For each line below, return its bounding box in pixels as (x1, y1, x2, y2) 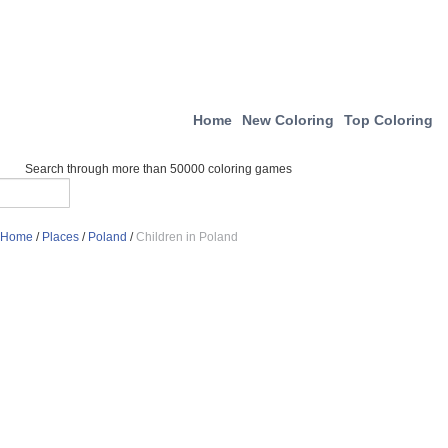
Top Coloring (344, 112, 433, 128)
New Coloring (242, 112, 334, 128)
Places (42, 230, 79, 244)
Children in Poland (136, 230, 238, 244)
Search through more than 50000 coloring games (25, 162, 292, 176)
